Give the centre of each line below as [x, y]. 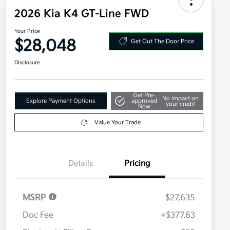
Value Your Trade [117, 123]
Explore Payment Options [61, 101]
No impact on [180, 98]
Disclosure [27, 63]
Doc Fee [38, 216]
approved [144, 101]
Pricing [137, 164]
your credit [180, 104]
